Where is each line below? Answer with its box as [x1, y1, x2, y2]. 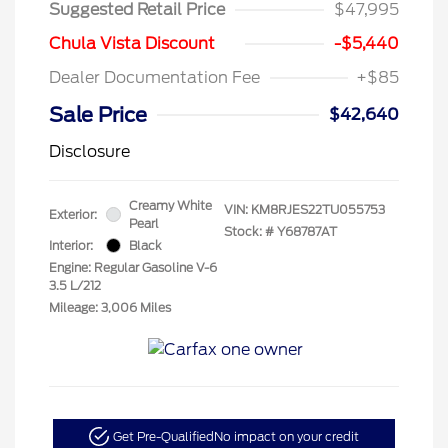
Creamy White [129, 197, 212, 213]
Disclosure [49, 141, 130, 161]
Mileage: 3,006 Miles [49, 299, 171, 315]
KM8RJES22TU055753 [251, 201, 385, 217]
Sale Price [49, 102, 147, 127]
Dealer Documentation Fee [49, 67, 260, 87]
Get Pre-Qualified [112, 428, 214, 444]
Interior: [49, 237, 93, 253]
